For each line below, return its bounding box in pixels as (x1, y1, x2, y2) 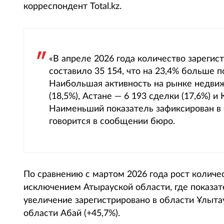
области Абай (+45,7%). (23, 209, 120, 218)
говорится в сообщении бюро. (49, 117, 175, 126)
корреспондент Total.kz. (23, 2, 124, 11)
